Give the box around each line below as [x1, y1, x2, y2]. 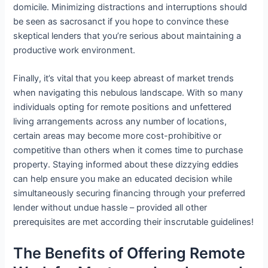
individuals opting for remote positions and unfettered [13, 102, 232, 113]
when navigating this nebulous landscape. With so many [13, 87, 243, 99]
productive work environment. [13, 44, 136, 56]
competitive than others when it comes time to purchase [13, 145, 243, 156]
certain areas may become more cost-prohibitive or [13, 130, 222, 142]
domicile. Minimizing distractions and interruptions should [13, 1, 248, 13]
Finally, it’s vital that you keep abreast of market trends [13, 73, 234, 84]
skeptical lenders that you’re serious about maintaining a [13, 30, 242, 41]
